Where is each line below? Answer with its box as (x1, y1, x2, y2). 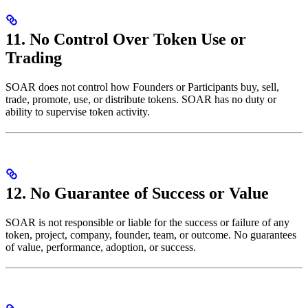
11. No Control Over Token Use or (5, 30, 246, 48)
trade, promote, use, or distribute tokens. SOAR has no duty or (5, 93, 276, 105)
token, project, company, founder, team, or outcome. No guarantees (5, 228, 296, 241)
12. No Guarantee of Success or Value (5, 184, 269, 202)
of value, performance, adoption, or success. (5, 241, 196, 253)
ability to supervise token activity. (5, 105, 150, 118)
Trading (5, 48, 62, 67)
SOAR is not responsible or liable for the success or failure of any (5, 216, 289, 228)
